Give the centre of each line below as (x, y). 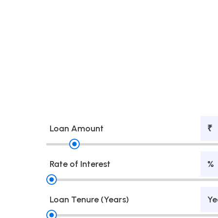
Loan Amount (77, 128)
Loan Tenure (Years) (89, 199)
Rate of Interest (80, 163)
